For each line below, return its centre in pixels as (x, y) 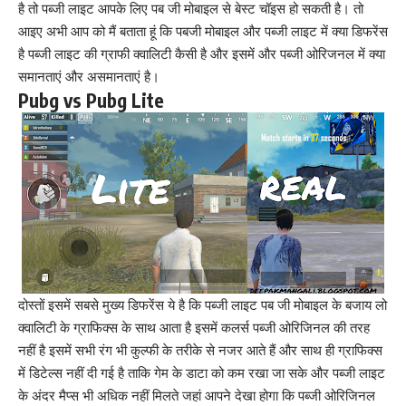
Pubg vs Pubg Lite (91, 100)
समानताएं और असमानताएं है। (89, 77)
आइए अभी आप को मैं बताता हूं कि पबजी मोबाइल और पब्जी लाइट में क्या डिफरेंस (203, 31)
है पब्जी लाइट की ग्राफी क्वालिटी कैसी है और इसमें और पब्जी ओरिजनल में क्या (202, 54)
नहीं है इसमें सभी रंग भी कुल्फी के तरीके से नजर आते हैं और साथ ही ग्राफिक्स (200, 350)
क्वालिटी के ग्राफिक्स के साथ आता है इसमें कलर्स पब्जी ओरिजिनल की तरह (194, 328)
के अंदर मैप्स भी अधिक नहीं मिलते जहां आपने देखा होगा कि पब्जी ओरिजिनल (197, 396)
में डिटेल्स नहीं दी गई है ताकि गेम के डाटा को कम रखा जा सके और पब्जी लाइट (202, 373)
